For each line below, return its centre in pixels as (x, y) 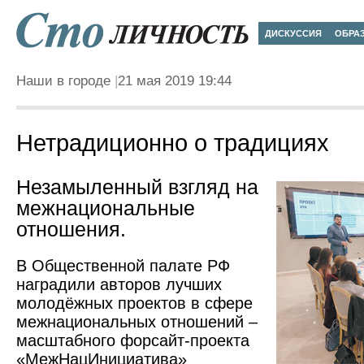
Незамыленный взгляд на (137, 187)
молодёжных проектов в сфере (134, 303)
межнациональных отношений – (137, 322)
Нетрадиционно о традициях (173, 143)
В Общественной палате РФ (123, 266)
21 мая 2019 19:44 (175, 81)
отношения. (71, 230)
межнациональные (106, 208)
